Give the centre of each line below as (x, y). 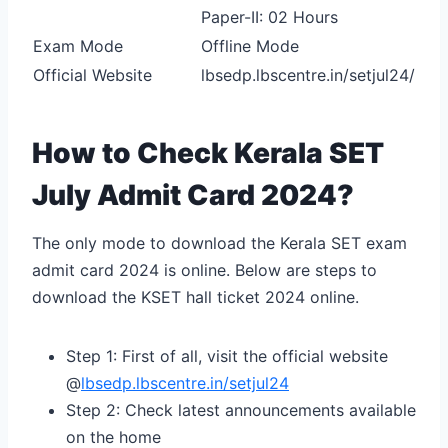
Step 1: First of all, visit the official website (227, 355)
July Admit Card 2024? (193, 194)
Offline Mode (250, 45)
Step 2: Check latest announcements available (241, 409)
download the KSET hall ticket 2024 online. (195, 296)
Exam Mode (78, 45)
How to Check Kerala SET (208, 152)
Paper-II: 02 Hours (269, 16)
